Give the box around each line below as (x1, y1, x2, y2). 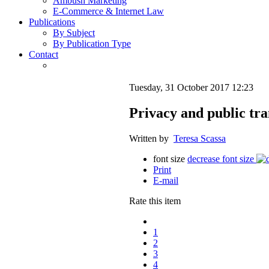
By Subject (53, 28, 95, 38)
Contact (29, 49, 58, 60)
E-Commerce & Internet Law (53, 6, 164, 17)
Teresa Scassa (174, 133, 226, 144)
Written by (129, 133, 174, 144)
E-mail (153, 175, 178, 186)
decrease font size (187, 154, 254, 165)
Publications (29, 17, 75, 28)
